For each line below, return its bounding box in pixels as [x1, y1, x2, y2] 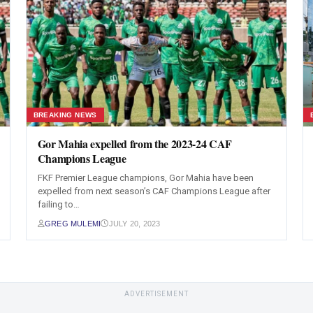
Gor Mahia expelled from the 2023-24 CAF [37, 136, 233, 152]
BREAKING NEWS [33, 111, 97, 119]
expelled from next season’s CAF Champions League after [37, 186, 270, 196]
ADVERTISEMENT [124, 290, 189, 298]
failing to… [37, 199, 80, 210]
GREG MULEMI [44, 219, 101, 228]
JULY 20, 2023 [108, 219, 161, 228]
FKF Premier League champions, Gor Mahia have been [37, 173, 254, 183]
